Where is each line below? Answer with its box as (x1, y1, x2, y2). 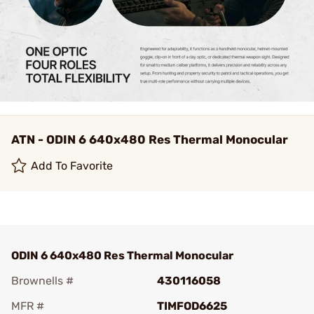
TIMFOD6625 (157, 299, 227, 313)
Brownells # (11, 274, 74, 287)
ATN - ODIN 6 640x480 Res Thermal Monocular (11, 132, 288, 146)
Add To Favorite (31, 159, 114, 172)
